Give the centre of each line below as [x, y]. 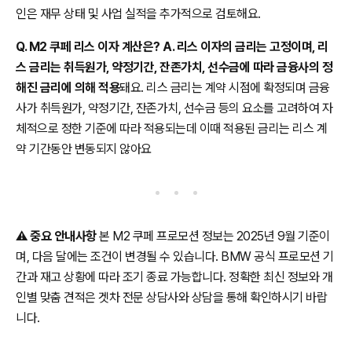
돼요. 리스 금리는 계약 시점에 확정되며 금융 [225, 87]
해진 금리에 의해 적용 [68, 87]
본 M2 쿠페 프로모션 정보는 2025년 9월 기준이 [213, 236]
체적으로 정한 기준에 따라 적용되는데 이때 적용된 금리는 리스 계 [171, 128]
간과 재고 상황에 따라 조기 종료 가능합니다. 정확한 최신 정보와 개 [174, 277]
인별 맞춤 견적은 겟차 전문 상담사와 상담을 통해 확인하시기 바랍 [171, 297]
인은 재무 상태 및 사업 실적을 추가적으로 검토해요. [138, 13]
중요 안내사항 [63, 236]
